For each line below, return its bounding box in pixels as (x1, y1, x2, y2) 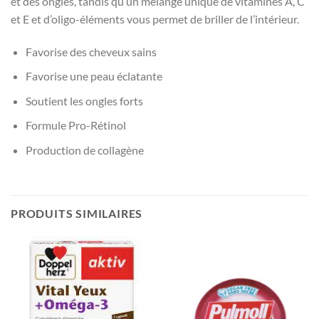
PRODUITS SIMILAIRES (11, 206, 143, 220)
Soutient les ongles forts (25, 93, 143, 108)
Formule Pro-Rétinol (25, 118, 126, 132)
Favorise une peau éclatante (25, 69, 162, 83)
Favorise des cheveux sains (25, 44, 157, 58)
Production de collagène (25, 142, 144, 157)
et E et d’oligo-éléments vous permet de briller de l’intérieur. (11, 11, 299, 26)
